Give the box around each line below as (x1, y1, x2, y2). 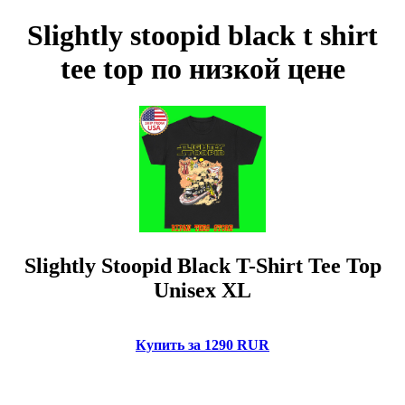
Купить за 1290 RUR (136, 336, 269, 353)
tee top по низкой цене (60, 52, 345, 86)
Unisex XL (154, 278, 251, 302)
